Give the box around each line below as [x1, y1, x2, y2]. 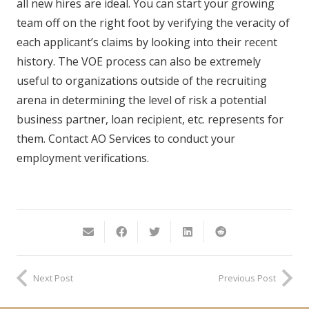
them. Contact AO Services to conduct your [17, 130, 235, 146]
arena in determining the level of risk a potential [17, 92, 266, 108]
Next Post [33, 271, 73, 284]
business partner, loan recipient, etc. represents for [17, 111, 283, 127]
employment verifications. [17, 150, 149, 166]
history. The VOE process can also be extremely [17, 53, 261, 69]
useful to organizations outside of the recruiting [17, 72, 267, 88]
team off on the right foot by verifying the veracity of [17, 14, 290, 30]
